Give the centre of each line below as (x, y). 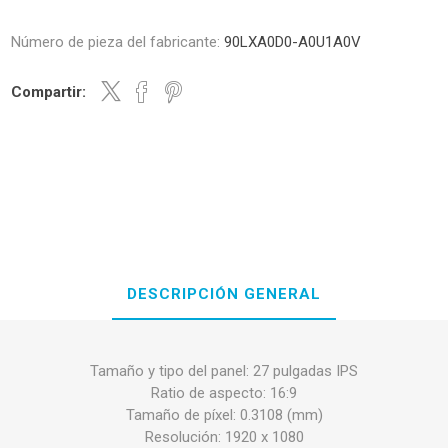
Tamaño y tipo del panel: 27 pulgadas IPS (224, 370)
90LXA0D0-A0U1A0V (293, 42)
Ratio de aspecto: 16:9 (224, 392)
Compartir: (49, 92)
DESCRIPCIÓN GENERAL (224, 293)
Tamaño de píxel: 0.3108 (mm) (224, 414)
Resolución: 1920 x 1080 (224, 436)
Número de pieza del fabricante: (116, 42)
